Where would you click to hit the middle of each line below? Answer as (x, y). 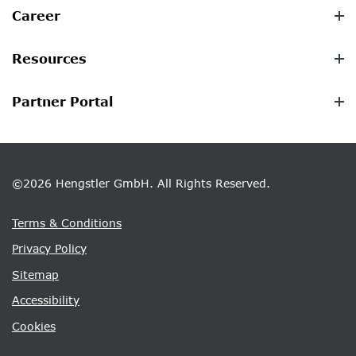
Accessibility (46, 300)
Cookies (34, 326)
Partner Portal (62, 101)
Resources (49, 58)
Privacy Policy (49, 249)
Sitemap (35, 274)
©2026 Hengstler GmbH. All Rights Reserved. (141, 183)
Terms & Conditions (67, 222)
